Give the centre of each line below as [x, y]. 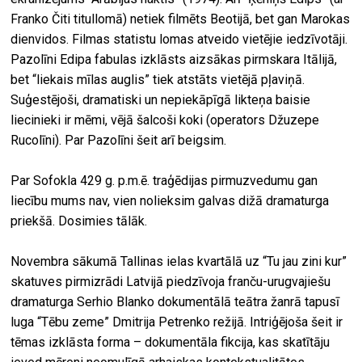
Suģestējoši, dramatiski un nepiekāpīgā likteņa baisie [161, 100]
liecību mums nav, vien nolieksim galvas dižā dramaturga [170, 201]
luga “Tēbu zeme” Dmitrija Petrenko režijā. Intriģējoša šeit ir [177, 322]
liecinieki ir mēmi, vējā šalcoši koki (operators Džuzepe [165, 120]
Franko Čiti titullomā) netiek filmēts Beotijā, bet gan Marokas [181, 19]
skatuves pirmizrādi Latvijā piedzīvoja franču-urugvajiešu [171, 282]
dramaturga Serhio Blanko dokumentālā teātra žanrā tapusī [175, 302]
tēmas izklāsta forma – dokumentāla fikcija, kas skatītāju [170, 343]
